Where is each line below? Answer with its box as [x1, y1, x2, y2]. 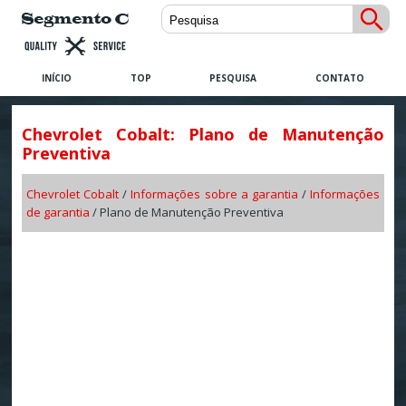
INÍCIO [41, 72, 72, 84]
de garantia [25, 204, 90, 221]
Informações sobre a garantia [130, 186, 298, 203]
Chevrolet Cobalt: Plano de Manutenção [21, 123, 385, 146]
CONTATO [315, 72, 365, 84]
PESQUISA [209, 72, 257, 84]
